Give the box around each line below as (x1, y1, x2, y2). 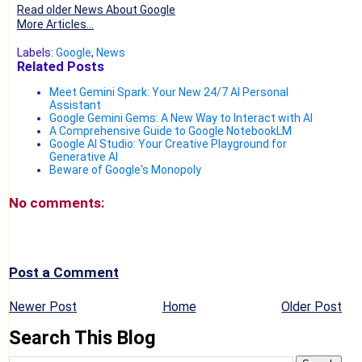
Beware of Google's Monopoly (49, 162, 201, 176)
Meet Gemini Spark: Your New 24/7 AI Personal (49, 85, 288, 99)
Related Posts (17, 58, 104, 74)
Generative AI (49, 149, 118, 163)
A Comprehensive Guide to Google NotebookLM (49, 124, 292, 137)
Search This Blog (9, 326, 156, 350)
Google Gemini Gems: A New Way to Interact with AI (49, 111, 313, 124)
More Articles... (17, 17, 94, 31)
